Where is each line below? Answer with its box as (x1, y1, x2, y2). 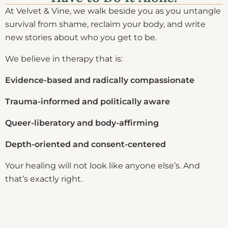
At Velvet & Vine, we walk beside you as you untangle (5, 6, 221, 16)
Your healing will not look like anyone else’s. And (5, 160, 200, 170)
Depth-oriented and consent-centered (5, 139, 166, 149)
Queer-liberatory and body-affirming (5, 118, 159, 128)
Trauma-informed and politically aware (5, 96, 170, 106)
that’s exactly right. (5, 174, 82, 184)
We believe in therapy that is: (5, 53, 123, 64)
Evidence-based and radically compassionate (5, 75, 194, 85)
